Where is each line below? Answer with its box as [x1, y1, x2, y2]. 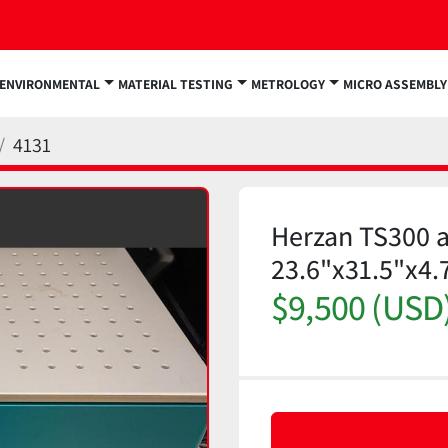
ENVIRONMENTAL [5, 74, 100, 93]
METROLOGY [261, 74, 326, 93]
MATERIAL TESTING [128, 74, 234, 93]
